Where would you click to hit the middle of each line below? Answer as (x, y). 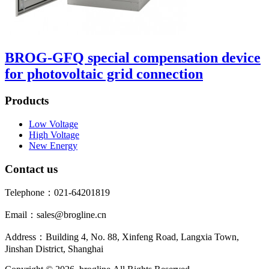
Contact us (31, 169)
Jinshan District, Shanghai (54, 249)
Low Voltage (53, 124)
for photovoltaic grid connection (104, 74)
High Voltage (54, 134)
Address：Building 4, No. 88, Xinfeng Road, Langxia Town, (122, 237)
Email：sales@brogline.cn (56, 215)
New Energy (53, 145)
